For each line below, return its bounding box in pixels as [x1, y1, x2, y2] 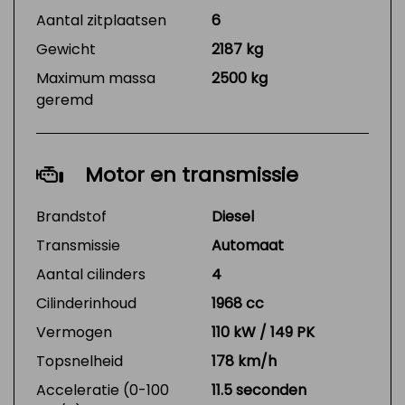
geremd [36, 89, 93, 110]
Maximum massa [36, 68, 155, 89]
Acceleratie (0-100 [36, 380, 169, 400]
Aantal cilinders [36, 264, 146, 285]
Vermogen [36, 322, 112, 343]
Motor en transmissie [85, 161, 298, 189]
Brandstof [36, 206, 107, 227]
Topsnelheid [36, 351, 123, 372]
